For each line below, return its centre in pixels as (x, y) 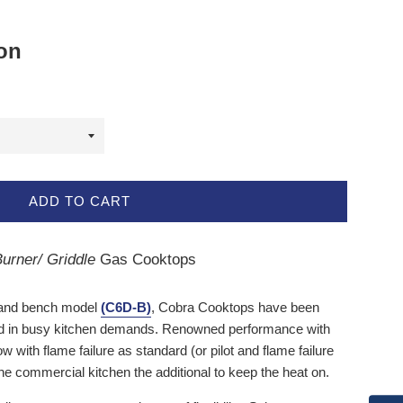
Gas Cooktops (148, 260)
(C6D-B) (126, 308)
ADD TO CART (80, 201)
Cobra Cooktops (205, 308)
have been (289, 308)
